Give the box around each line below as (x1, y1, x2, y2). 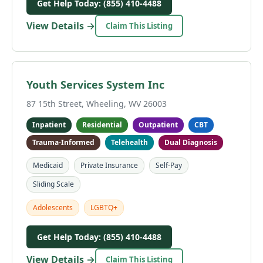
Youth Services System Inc (26, 77, 164, 92)
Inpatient (32, 120, 66, 130)
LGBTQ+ (90, 203, 117, 213)
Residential (82, 120, 122, 130)
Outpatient (139, 120, 178, 130)
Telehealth (111, 137, 148, 147)
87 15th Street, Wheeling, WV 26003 (26, 98, 167, 109)
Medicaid (33, 160, 63, 170)
